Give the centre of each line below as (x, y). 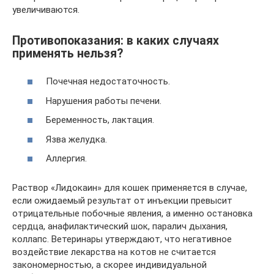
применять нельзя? (68, 53)
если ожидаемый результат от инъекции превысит (122, 201)
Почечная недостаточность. (108, 82)
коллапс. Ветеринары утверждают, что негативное (122, 239)
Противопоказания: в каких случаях (116, 40)
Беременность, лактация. (100, 120)
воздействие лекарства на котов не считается (114, 252)
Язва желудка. (76, 139)
